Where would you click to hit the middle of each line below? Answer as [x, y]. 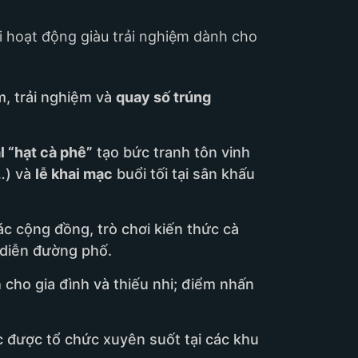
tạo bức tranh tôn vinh [171, 153]
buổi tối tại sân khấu [184, 174]
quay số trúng [163, 97]
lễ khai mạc [74, 174]
